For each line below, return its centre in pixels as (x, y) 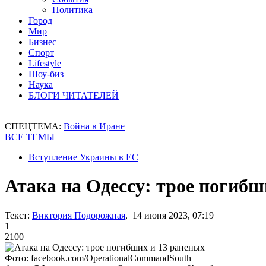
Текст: (17, 215)
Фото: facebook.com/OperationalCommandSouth (98, 258)
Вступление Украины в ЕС (83, 157)
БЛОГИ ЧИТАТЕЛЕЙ (74, 95)
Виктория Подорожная (79, 215)
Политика (72, 10)
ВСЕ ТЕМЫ (30, 137)
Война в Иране (94, 126)
